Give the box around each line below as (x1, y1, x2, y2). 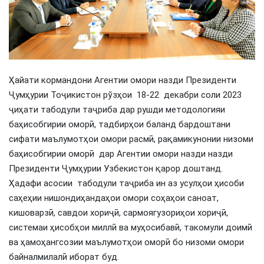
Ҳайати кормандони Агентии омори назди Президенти (9, 75, 236, 86)
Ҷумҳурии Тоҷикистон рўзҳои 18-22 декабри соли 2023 (9, 90, 242, 101)
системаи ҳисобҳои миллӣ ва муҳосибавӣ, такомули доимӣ (9, 222, 252, 233)
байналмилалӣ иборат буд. (9, 252, 119, 263)
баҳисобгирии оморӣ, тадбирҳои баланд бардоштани (9, 119, 230, 130)
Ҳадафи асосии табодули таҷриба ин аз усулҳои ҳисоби (9, 178, 244, 189)
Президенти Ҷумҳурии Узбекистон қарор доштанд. (9, 163, 223, 174)
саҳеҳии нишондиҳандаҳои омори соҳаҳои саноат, (9, 193, 219, 204)
